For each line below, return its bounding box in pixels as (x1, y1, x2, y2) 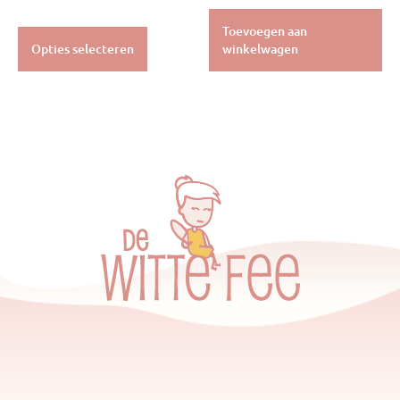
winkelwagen (222, 40, 298, 58)
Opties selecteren (31, 40, 134, 58)
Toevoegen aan (222, 22, 307, 40)
